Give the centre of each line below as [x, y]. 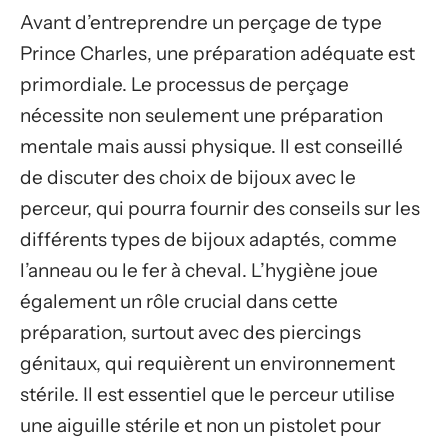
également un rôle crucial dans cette [179, 301]
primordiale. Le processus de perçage [184, 84]
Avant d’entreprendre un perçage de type [201, 22]
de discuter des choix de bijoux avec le [188, 177]
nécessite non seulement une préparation [201, 115]
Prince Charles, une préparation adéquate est [217, 53]
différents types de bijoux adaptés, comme [208, 239]
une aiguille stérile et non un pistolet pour [200, 425]
